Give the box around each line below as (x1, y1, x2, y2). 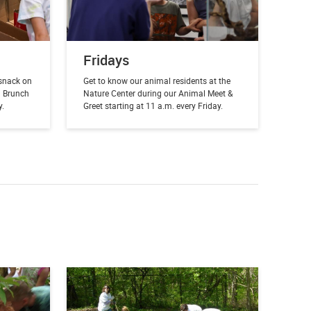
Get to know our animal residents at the (83, 75, 230, 87)
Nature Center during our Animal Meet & (83, 87, 233, 99)
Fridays (83, 51, 129, 70)
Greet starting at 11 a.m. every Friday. (83, 100, 223, 112)
